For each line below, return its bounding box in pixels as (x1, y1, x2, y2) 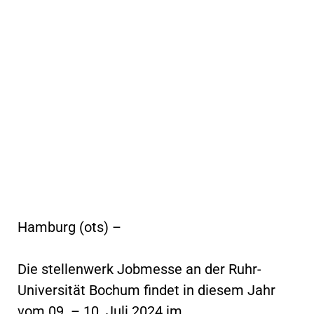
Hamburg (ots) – (18, 218, 121, 235)
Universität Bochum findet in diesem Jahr (18, 281, 275, 299)
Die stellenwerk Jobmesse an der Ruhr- (18, 260, 261, 278)
